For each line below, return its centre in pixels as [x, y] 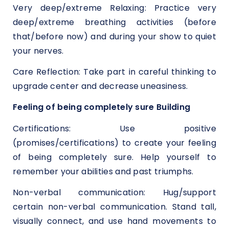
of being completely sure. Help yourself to [114, 157]
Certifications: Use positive [114, 128]
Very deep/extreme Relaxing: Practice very [114, 8]
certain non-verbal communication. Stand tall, [114, 207]
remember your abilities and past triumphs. [103, 171]
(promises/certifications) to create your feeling [114, 143]
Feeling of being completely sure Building [102, 107]
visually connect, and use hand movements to [114, 221]
